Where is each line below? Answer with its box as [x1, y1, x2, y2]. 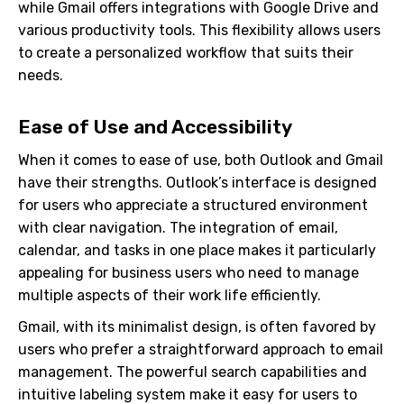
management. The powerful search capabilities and [18, 363, 367, 381]
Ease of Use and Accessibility [18, 115, 292, 138]
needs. [18, 67, 63, 84]
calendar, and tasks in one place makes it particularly [18, 242, 376, 259]
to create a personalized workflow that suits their [18, 44, 353, 61]
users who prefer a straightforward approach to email [18, 341, 383, 358]
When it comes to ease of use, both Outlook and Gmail [18, 151, 383, 169]
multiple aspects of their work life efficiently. [18, 287, 321, 304]
